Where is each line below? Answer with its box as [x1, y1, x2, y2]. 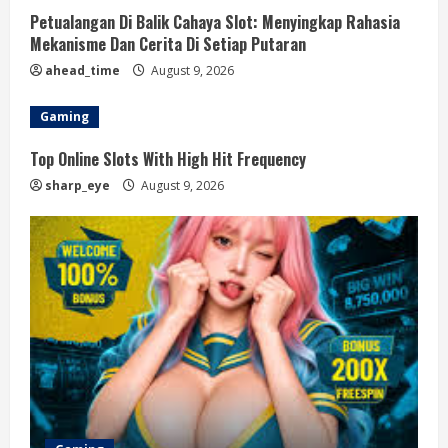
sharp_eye [45, 177, 110, 194]
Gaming [40, 108, 89, 125]
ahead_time [45, 62, 120, 79]
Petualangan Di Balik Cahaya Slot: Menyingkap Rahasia [30, 10, 400, 34]
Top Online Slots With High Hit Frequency [30, 147, 306, 171]
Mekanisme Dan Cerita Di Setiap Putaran [30, 32, 306, 56]
